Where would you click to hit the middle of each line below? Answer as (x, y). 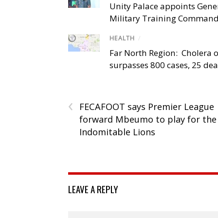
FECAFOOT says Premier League (147, 106)
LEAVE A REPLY (93, 189)
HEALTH (122, 38)
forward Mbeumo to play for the (148, 119)
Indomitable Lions (117, 132)
